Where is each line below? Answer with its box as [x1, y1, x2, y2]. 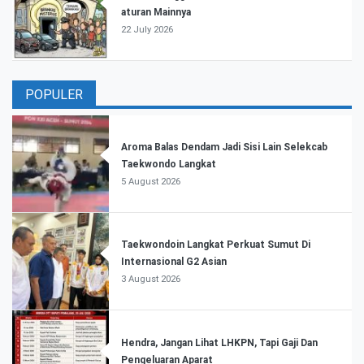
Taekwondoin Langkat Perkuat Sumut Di [121, 239, 311, 251]
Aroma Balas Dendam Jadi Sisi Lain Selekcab [121, 141, 328, 153]
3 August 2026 [121, 274, 181, 285]
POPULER [25, 86, 83, 102]
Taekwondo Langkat [121, 158, 217, 170]
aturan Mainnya [121, 6, 192, 18]
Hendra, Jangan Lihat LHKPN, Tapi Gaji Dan [121, 336, 318, 349]
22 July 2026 [121, 24, 174, 35]
